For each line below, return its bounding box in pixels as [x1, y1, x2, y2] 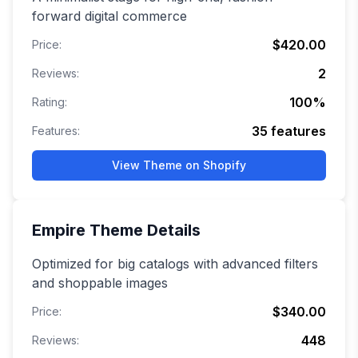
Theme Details [86, 221, 201, 241]
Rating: [32, 95, 67, 109]
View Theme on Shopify [112, 158, 246, 173]
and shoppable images [32, 275, 168, 292]
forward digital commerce [32, 8, 187, 25]
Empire [32, 221, 86, 241]
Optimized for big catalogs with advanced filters [32, 256, 318, 272]
